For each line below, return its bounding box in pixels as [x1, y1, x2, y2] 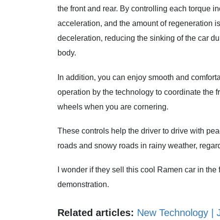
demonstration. [57, 180, 109, 189]
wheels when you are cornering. [57, 102, 168, 111]
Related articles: [57, 207, 134, 218]
